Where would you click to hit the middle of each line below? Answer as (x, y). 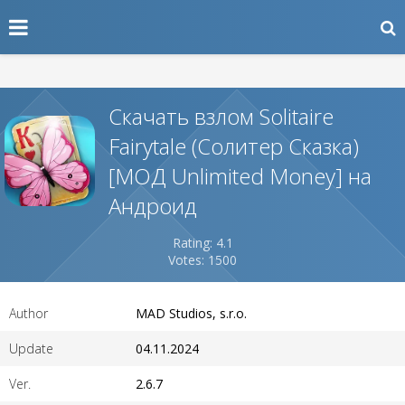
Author (28, 313)
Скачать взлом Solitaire (221, 116)
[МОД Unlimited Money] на (240, 176)
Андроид (153, 206)
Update (31, 348)
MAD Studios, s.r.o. (191, 313)
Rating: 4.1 (202, 243)
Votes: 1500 (202, 260)
